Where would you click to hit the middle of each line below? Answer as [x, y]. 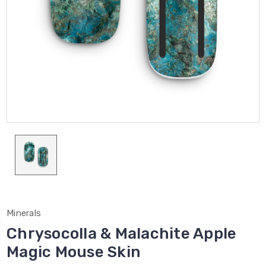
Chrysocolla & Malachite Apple [122, 233]
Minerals [24, 213]
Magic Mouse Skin [74, 252]
